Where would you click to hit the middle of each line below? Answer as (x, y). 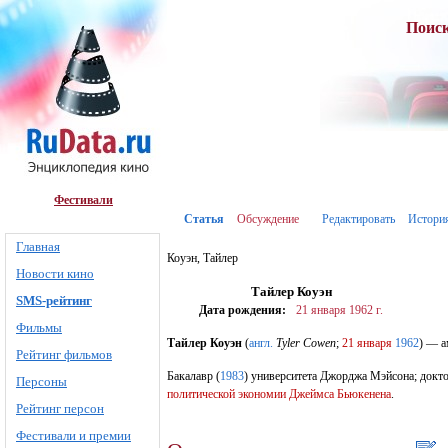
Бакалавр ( (193, 376)
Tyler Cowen (306, 343)
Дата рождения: (242, 310)
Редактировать (358, 219)
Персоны (41, 381)
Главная (38, 246)
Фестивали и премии (73, 435)
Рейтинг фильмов (64, 354)
